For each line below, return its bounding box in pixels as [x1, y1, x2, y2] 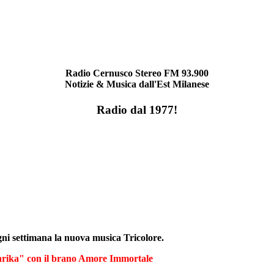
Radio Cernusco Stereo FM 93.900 [65, 68, 209, 79]
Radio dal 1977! [97, 103, 177, 116]
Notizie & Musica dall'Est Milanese [65, 79, 209, 90]
